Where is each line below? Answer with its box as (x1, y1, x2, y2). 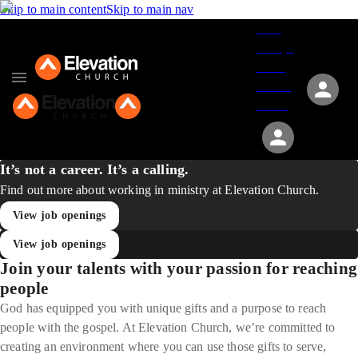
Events (256, 79, 291, 93)
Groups (256, 41, 294, 54)
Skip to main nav (106, 2, 194, 16)
